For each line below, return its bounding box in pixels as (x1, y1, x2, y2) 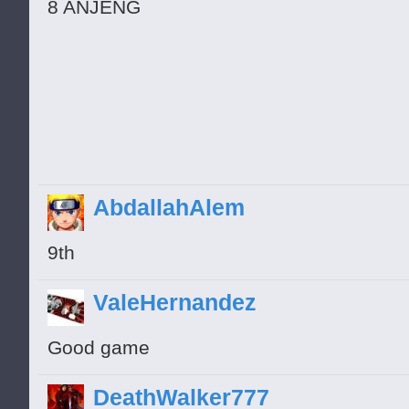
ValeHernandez (93, 288, 257, 315)
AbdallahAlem (93, 194, 245, 220)
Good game (47, 336, 150, 359)
